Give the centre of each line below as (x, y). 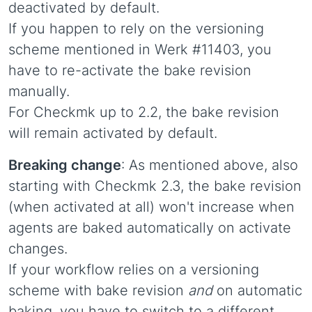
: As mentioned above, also (210, 165)
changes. (38, 249)
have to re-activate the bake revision (130, 70)
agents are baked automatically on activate (150, 228)
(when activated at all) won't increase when (151, 207)
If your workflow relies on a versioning (134, 270)
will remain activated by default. (113, 133)
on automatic (257, 290)
